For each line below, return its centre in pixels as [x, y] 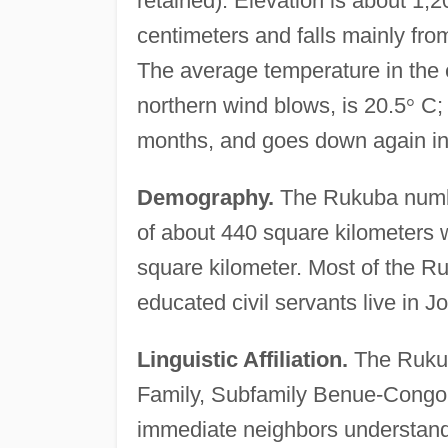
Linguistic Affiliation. [242, 360]
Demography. [205, 198]
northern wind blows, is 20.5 [271, 106]
